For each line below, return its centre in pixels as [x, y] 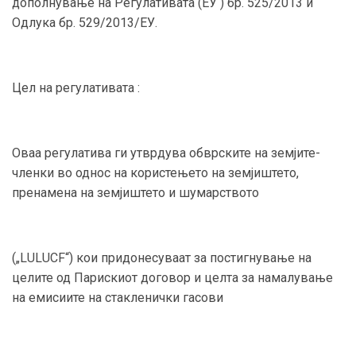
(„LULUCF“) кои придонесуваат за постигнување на [162, 257]
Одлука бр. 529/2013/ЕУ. [85, 22]
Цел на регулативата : [76, 87]
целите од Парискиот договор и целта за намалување [172, 277]
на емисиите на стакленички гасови [118, 297]
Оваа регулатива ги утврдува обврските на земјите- [166, 153]
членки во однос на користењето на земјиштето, [155, 172]
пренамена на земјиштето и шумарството [135, 192]
